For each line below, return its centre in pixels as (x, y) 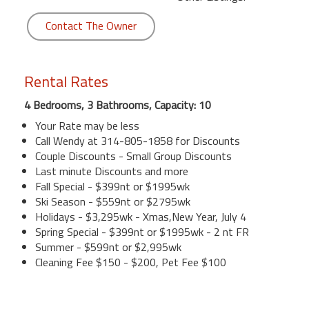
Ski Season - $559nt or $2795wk (113, 201)
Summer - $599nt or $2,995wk (108, 247)
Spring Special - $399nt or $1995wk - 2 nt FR (142, 231)
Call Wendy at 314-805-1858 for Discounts (138, 140)
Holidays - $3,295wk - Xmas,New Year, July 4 (141, 216)
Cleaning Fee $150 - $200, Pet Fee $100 (131, 262)
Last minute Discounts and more (112, 171)
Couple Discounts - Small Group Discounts (133, 156)
